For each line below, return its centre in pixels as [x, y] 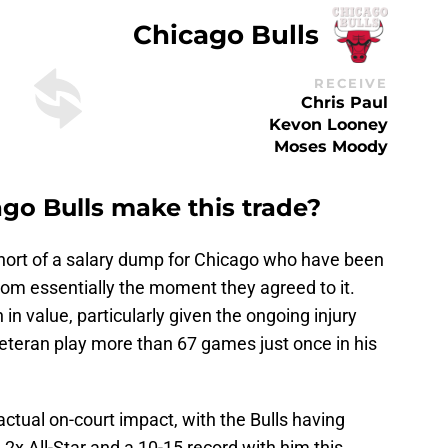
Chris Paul [344, 102]
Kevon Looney [328, 124]
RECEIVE [351, 83]
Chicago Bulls [226, 35]
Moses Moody [331, 146]
